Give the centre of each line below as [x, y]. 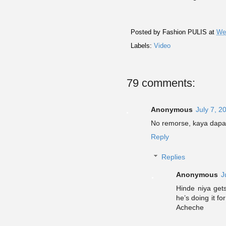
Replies [174, 157]
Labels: [142, 46]
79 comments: [161, 83]
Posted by [147, 33]
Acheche [190, 208]
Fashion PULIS [185, 33]
